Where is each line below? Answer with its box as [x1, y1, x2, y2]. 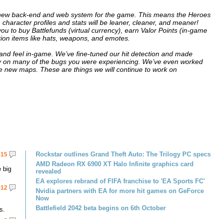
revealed [36, 168, 61, 175]
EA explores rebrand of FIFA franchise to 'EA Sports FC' [36, 177, 205, 185]
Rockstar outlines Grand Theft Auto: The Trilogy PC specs [36, 151, 211, 158]
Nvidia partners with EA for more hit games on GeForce [36, 187, 204, 195]
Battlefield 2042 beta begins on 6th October [36, 204, 166, 212]
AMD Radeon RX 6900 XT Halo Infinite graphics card [36, 160, 194, 168]
